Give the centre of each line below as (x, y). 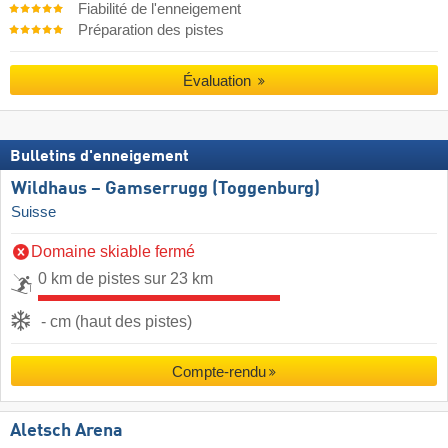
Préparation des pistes (150, 30)
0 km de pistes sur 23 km (125, 279)
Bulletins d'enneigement (99, 157)
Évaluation (218, 80)
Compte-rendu (218, 372)
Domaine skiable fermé (113, 252)
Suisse (33, 212)
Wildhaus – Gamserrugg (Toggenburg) (165, 189)
